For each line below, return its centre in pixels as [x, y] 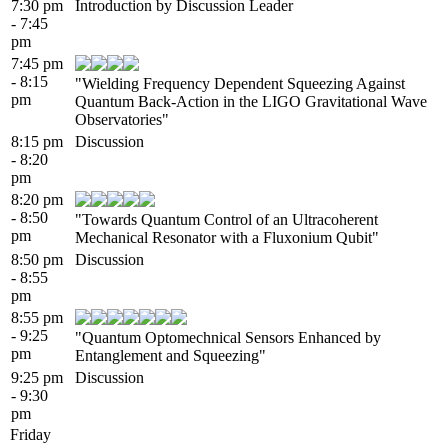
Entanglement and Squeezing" [170, 355]
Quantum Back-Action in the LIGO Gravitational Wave [251, 101]
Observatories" [122, 119]
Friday [30, 434]
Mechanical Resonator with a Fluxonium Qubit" [227, 237]
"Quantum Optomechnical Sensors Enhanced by [228, 337]
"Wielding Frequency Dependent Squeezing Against [240, 83]
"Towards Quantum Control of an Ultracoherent [226, 219]
